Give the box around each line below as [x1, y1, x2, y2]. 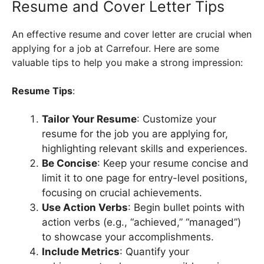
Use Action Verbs [42, 202, 128, 214]
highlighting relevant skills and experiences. [42, 143, 247, 155]
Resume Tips [12, 85, 72, 97]
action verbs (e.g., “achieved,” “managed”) [42, 216, 241, 229]
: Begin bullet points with [128, 202, 245, 214]
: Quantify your [120, 246, 189, 258]
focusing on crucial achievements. [42, 187, 202, 199]
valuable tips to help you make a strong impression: [12, 57, 243, 69]
